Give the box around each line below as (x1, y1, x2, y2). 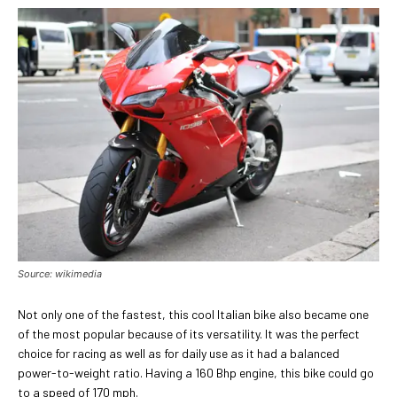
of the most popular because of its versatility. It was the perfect (18, 325, 360, 341)
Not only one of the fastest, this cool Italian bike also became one (18, 306, 369, 322)
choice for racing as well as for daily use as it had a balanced (18, 345, 339, 361)
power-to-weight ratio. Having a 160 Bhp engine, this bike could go (18, 364, 374, 380)
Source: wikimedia (18, 267, 102, 280)
